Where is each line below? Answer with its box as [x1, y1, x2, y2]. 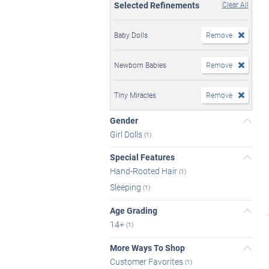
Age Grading [110, 204, 157, 216]
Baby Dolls [114, 29, 148, 40]
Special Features [110, 151, 175, 163]
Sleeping [110, 181, 143, 193]
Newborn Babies [114, 59, 166, 70]
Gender [110, 114, 138, 126]
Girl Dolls [110, 128, 144, 140]
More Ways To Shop [110, 241, 185, 253]
